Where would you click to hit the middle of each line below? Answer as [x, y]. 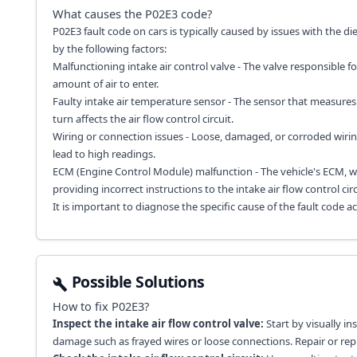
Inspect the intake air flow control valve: [158, 324]
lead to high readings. [104, 154]
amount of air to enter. [105, 84]
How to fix [82, 306]
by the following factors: [109, 49]
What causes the [98, 14]
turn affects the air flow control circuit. [143, 119]
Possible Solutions [138, 281]
